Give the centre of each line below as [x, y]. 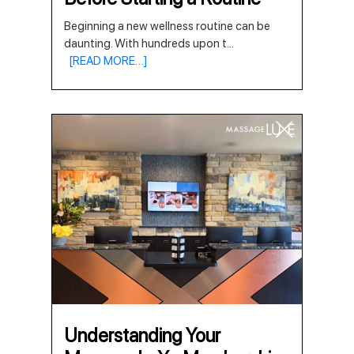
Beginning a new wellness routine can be [167, 26]
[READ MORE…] [106, 61]
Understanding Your [142, 335]
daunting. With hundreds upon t [145, 43]
